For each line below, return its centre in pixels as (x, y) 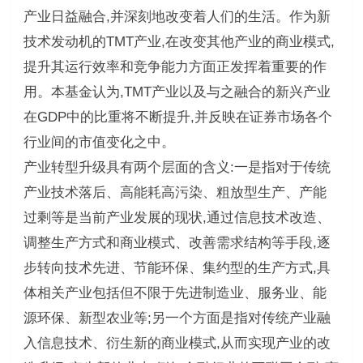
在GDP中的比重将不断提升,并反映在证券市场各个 (177, 117)
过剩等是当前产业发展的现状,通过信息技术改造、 (177, 217)
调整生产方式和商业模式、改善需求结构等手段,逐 (177, 242)
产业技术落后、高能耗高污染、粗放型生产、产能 (175, 192)
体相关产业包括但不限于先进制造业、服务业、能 (175, 293)
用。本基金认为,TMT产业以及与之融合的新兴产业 (177, 92)
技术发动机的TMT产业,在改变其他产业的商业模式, (179, 41)
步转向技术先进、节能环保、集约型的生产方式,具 (177, 267)
